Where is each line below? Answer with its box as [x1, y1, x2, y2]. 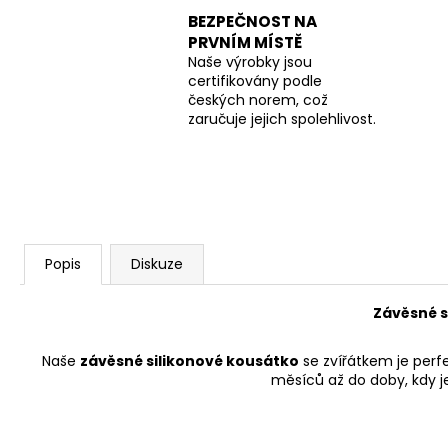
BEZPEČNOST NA [188, 11, 317, 33]
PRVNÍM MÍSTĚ [188, 32, 302, 54]
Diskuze [131, 253, 183, 274]
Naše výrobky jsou [188, 52, 312, 73]
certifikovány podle [188, 71, 322, 92]
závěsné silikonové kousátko [80, 350, 299, 371]
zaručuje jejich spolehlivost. [188, 109, 376, 130]
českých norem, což [188, 90, 328, 111]
